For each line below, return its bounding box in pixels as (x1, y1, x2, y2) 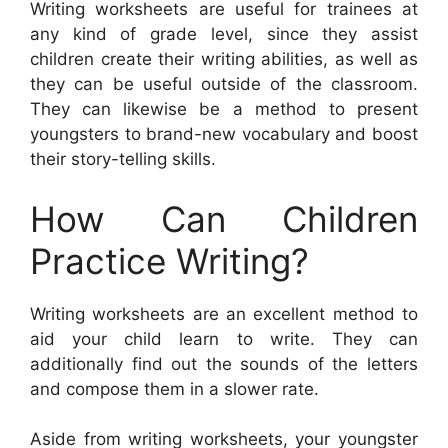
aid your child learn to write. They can (30, 328, 418, 349)
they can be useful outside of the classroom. (30, 74, 418, 95)
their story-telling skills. (30, 149, 216, 170)
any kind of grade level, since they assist (30, 24, 418, 45)
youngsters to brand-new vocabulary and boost (30, 124, 418, 145)
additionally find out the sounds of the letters (30, 353, 418, 374)
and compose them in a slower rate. (30, 378, 319, 399)
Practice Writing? (30, 239, 309, 282)
